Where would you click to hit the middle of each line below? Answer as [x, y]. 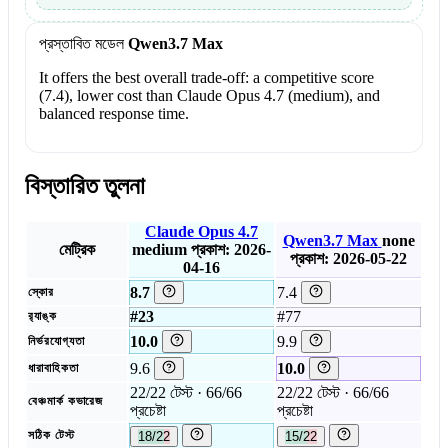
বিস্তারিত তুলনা [85, 186]
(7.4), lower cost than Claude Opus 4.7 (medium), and [209, 96]
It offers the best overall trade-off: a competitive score [206, 78]
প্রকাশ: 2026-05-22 [348, 258]
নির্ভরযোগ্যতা [56, 340]
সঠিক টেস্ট [51, 434]
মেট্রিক [77, 249]
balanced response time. [113, 114]
